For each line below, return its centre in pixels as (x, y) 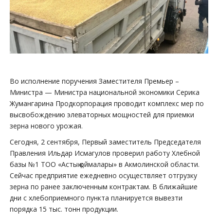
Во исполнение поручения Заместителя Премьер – (94, 81)
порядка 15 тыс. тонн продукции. (64, 209)
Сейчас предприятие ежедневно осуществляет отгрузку (103, 175)
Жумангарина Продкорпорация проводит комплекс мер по (107, 103)
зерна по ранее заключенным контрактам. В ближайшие (104, 186)
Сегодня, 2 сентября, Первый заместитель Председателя (105, 142)
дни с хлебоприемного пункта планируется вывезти (96, 198)
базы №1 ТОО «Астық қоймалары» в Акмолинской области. (105, 164)
